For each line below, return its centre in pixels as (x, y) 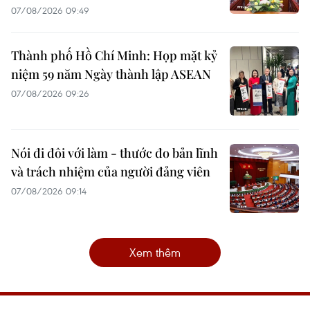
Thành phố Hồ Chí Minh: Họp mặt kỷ (114, 55)
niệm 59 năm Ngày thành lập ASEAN (111, 74)
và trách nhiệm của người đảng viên (111, 171)
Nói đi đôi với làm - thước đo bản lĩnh (115, 153)
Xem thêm (155, 252)
